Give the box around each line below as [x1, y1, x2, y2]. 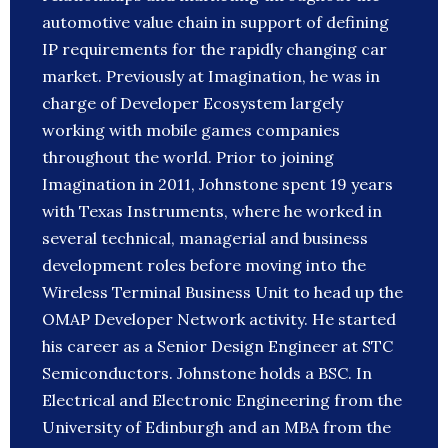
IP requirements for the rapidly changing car [42, 39, 387, 60]
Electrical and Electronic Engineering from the [42, 390, 402, 411]
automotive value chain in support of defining [42, 12, 389, 33]
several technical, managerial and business [42, 228, 368, 249]
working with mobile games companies [42, 120, 340, 141]
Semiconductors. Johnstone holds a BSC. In [42, 363, 372, 384]
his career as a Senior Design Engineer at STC [42, 336, 393, 357]
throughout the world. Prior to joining [42, 147, 334, 168]
